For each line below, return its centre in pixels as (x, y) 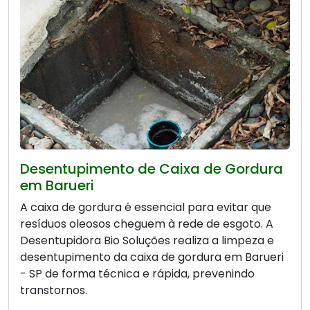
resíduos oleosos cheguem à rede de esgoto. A (147, 224)
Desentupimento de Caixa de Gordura (152, 168)
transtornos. (54, 290)
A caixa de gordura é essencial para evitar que (146, 207)
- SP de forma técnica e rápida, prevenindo (137, 273)
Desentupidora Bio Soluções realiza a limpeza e (147, 240)
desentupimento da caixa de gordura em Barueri (152, 257)
